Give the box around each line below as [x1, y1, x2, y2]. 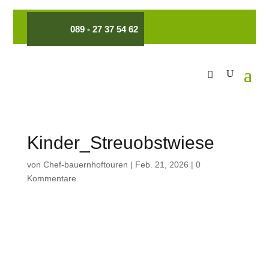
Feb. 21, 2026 [134, 160, 189, 169]
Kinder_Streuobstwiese [26, 133, 214, 153]
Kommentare [26, 174, 76, 183]
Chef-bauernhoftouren [43, 160, 128, 169]
